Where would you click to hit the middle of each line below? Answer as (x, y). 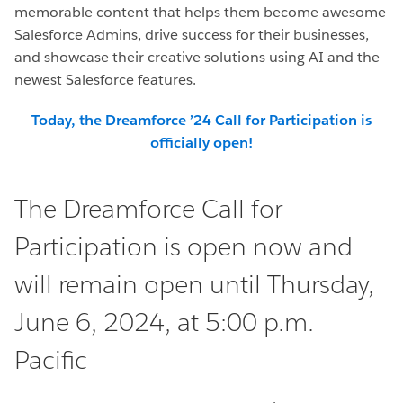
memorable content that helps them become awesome (200, 13)
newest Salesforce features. (105, 80)
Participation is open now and (184, 247)
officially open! (201, 143)
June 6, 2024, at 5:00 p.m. (164, 322)
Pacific (51, 360)
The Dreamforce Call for (148, 209)
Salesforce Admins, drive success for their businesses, (192, 35)
